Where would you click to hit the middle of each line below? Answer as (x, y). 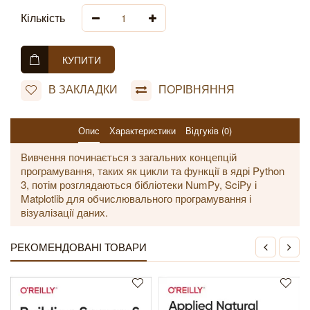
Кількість (43, 18)
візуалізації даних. (64, 212)
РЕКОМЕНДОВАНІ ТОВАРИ (79, 247)
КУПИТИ (82, 60)
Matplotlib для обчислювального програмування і (136, 198)
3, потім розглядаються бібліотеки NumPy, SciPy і (139, 184)
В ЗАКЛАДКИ (83, 89)
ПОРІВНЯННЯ (197, 89)
